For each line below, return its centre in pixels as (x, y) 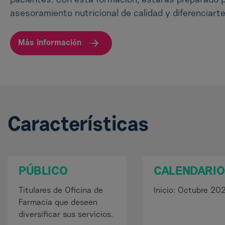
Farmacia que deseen (58, 203)
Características (78, 126)
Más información (50, 43)
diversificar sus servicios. (66, 215)
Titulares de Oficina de (61, 191)
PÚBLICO (43, 172)
